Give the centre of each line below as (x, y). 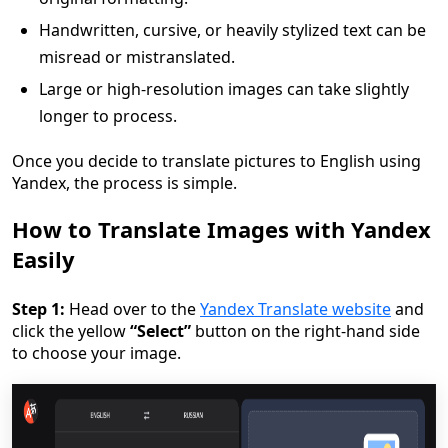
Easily (43, 259)
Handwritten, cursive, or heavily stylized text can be (232, 30)
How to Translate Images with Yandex (221, 229)
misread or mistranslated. (137, 57)
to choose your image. (96, 353)
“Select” (160, 331)
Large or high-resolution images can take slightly (224, 89)
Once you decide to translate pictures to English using (216, 161)
